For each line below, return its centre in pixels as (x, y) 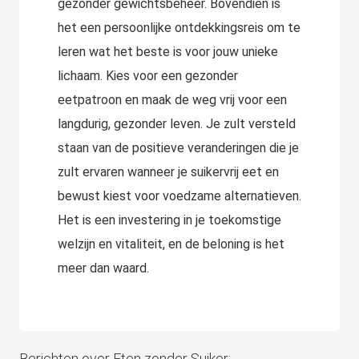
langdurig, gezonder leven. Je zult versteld (177, 124)
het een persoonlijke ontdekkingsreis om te (179, 28)
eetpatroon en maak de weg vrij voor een (172, 100)
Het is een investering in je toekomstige (169, 220)
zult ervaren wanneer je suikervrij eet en (168, 172)
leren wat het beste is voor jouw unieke (168, 52)
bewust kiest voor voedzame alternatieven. (179, 196)
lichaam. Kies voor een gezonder (148, 76)
